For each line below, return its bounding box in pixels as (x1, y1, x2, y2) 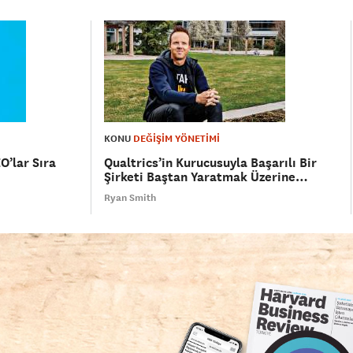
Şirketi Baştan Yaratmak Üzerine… (104, 169, 309, 185)
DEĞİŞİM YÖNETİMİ (133, 132, 221, 145)
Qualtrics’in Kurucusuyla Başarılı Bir (104, 154, 318, 171)
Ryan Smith (104, 191, 157, 204)
